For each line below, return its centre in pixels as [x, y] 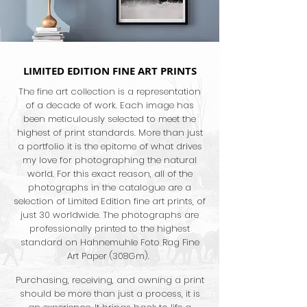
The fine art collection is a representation [110, 91]
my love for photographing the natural [110, 160]
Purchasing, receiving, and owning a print [110, 280]
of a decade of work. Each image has [110, 105]
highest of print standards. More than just [110, 133]
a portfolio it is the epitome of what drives [110, 146]
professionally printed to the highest [110, 229]
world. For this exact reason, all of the [110, 174]
